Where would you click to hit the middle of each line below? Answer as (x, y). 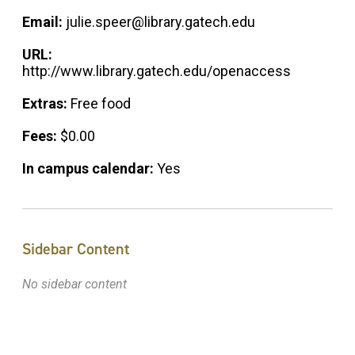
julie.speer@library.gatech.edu (160, 22)
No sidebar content (74, 284)
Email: (44, 22)
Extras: (46, 104)
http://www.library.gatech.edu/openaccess (157, 71)
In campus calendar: (90, 169)
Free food (101, 104)
